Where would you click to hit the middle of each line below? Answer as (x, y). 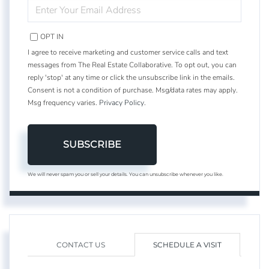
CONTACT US (80, 244)
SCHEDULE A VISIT (187, 244)
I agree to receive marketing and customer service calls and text (128, 52)
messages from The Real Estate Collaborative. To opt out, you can (132, 65)
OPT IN (52, 36)
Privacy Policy (122, 102)
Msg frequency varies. (63, 102)
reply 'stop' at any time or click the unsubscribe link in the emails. (131, 77)
